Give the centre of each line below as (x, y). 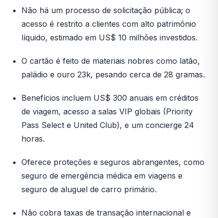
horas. (33, 139)
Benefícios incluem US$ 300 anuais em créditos (110, 98)
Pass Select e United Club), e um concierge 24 (108, 125)
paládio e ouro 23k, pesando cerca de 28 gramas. (113, 75)
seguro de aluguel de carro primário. (89, 190)
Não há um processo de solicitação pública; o (106, 10)
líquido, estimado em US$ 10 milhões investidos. (109, 38)
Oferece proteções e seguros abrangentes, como (113, 162)
